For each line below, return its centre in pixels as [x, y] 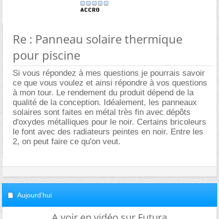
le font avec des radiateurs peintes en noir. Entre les [108, 132]
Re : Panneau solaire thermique [98, 39]
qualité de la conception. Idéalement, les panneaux [105, 102]
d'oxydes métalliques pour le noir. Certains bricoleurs [109, 122]
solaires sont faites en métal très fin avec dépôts [102, 112]
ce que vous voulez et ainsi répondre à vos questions [110, 83]
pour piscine [46, 55]
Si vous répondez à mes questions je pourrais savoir [109, 73]
